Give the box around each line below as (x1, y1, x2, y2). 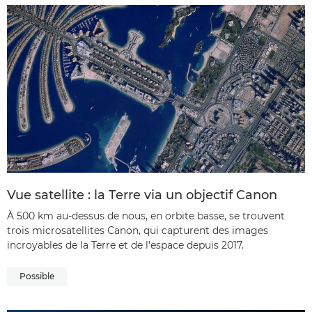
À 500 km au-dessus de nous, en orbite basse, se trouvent (7, 209, 285, 222)
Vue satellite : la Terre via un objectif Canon (7, 187, 277, 203)
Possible (19, 270, 54, 281)
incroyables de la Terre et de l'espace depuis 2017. (7, 238, 244, 251)
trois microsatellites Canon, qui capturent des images (7, 224, 268, 237)
